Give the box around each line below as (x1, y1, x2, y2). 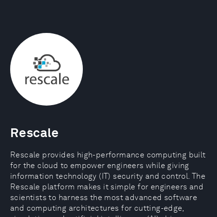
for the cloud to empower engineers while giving (10, 161, 189, 170)
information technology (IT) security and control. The (10, 171, 206, 181)
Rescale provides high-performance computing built (10, 150, 206, 159)
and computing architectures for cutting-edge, (10, 203, 184, 213)
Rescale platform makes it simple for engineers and (10, 182, 203, 191)
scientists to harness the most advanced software (10, 193, 198, 202)
